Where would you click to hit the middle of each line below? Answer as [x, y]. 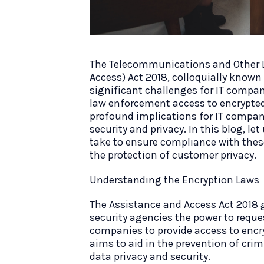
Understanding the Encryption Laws [174, 180]
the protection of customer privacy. [173, 155]
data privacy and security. [150, 256]
